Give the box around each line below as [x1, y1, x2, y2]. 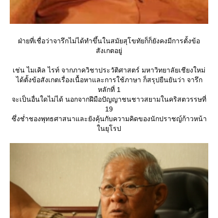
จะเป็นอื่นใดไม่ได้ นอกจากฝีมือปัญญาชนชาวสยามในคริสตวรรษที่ [12, 95, 206, 103]
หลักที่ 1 [97, 85, 121, 93]
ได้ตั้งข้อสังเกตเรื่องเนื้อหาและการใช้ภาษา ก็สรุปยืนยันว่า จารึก [16, 75, 202, 84]
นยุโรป [97, 124, 121, 132]
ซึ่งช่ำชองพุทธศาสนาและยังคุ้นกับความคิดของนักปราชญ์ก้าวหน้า [11, 114, 207, 123]
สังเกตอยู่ [96, 46, 122, 54]
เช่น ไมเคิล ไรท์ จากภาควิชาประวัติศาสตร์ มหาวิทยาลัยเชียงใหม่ [13, 66, 205, 74]
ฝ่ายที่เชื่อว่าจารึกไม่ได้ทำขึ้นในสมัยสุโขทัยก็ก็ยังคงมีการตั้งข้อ [18, 36, 200, 45]
